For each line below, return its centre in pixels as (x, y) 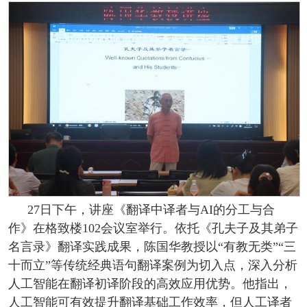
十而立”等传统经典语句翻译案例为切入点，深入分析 (152, 265)
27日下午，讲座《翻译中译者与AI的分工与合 (151, 209)
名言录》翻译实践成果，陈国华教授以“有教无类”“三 (152, 246)
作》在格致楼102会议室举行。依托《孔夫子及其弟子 (153, 228)
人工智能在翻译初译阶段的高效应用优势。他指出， (150, 283)
